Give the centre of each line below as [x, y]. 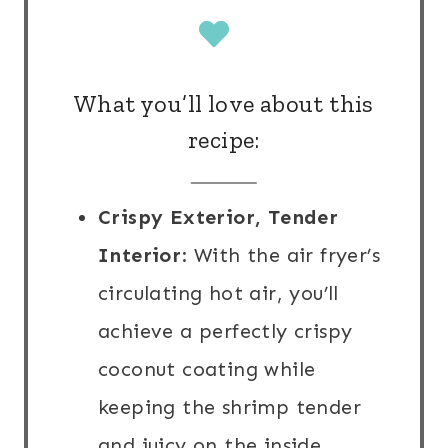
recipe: [224, 140]
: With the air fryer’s [281, 255]
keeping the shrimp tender [229, 407]
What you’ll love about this [224, 104]
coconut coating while [207, 369]
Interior [140, 255]
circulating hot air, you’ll [218, 293]
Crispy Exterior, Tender [218, 217]
